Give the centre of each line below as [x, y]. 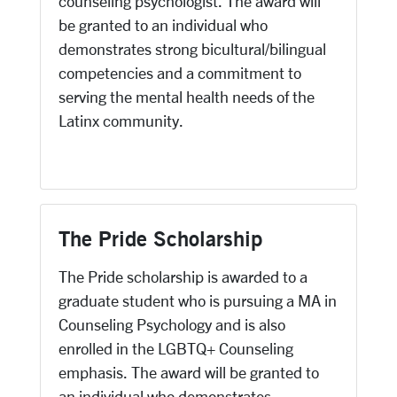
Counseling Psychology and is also [172, 324]
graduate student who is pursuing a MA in [198, 300]
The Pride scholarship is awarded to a [183, 276]
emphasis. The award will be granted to [189, 372]
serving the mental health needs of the [187, 97]
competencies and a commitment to [180, 73]
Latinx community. [121, 121]
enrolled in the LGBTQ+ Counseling [176, 348]
